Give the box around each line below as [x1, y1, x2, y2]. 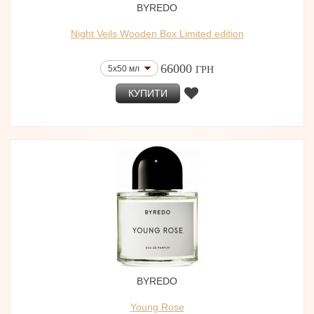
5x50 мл [108, 64, 139, 74]
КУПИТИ [128, 88, 168, 99]
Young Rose [130, 301, 184, 313]
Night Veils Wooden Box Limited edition [70, 28, 244, 39]
